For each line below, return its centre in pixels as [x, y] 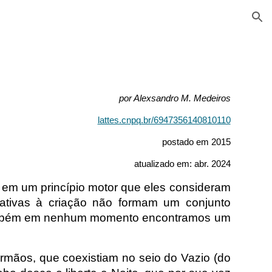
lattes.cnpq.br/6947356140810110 [164, 120]
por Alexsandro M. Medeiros [175, 98]
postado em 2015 [195, 142]
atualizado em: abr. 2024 [182, 164]
